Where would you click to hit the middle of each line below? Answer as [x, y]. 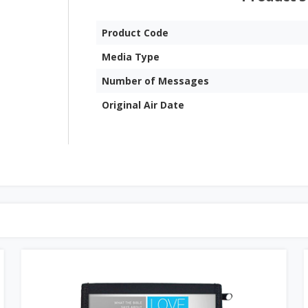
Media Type [131, 57]
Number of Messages [156, 81]
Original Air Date [143, 105]
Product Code [135, 33]
